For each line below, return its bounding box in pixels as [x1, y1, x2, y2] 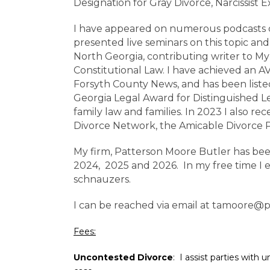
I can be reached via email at [74, 199, 212, 211]
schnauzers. [74, 174, 131, 185]
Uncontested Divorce [74, 252, 173, 263]
